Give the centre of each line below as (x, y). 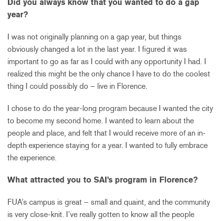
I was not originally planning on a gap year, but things (94, 37)
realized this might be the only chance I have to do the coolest (109, 74)
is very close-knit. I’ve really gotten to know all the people (101, 214)
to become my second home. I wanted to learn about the (101, 120)
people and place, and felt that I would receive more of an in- (107, 133)
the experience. (32, 157)
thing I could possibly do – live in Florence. (77, 86)
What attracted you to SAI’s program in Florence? (103, 180)
